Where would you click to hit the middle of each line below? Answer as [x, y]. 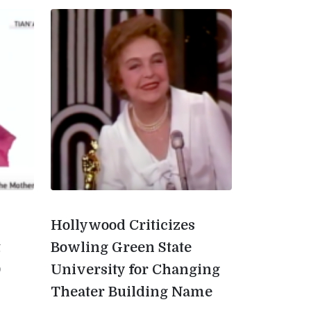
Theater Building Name [132, 292]
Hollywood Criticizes [123, 225]
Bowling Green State [121, 247]
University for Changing [135, 270]
